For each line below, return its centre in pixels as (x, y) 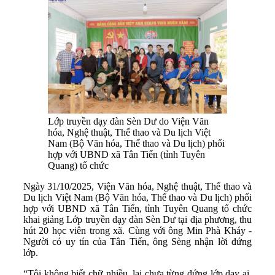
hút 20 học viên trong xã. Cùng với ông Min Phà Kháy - (137, 231)
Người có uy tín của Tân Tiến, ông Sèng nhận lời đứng (137, 242)
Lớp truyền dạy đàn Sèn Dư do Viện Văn (128, 122)
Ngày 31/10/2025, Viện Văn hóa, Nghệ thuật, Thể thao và (137, 187)
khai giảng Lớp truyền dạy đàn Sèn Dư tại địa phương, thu (137, 220)
